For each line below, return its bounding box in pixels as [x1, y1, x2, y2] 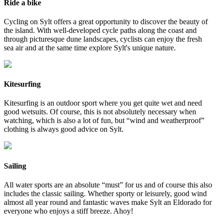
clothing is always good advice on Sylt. [4, 125, 124, 134]
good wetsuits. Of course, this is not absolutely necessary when [4, 108, 196, 116]
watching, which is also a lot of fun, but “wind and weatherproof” [4, 116, 204, 125]
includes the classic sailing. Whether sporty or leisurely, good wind [4, 189, 207, 198]
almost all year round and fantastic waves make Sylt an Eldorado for [4, 198, 212, 206]
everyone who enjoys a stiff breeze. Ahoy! [4, 206, 133, 215]
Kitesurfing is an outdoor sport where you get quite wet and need [4, 99, 202, 108]
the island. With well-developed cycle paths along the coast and [4, 26, 197, 34]
